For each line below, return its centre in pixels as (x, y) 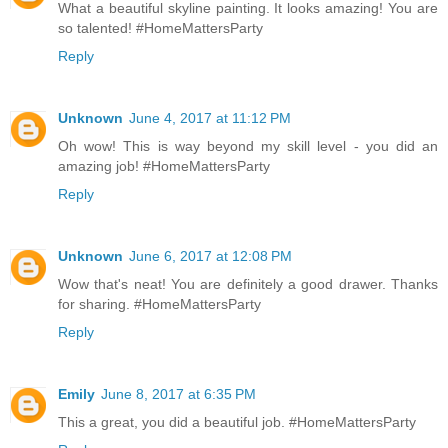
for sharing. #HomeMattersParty (159, 304)
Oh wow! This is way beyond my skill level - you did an (248, 146)
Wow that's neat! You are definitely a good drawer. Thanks (248, 284)
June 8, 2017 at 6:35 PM (178, 394)
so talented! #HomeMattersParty (160, 28)
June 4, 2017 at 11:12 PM (210, 118)
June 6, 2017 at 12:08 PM (210, 256)
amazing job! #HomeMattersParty (164, 166)
